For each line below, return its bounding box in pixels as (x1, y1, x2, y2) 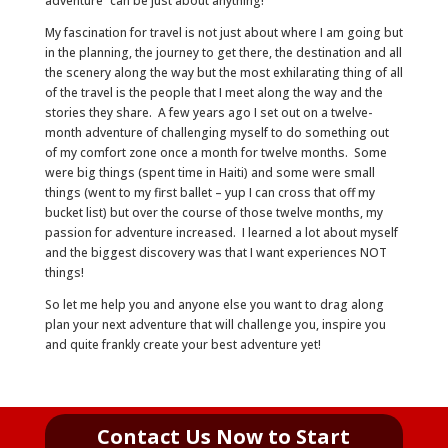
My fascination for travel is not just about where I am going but (44, 24, 403, 41)
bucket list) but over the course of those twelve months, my (44, 204, 383, 221)
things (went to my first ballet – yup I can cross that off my (44, 184, 375, 201)
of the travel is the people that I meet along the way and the (44, 84, 383, 101)
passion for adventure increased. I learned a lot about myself (44, 224, 398, 241)
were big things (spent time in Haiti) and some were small (44, 164, 375, 181)
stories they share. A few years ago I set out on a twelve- (44, 104, 372, 121)
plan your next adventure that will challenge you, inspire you (44, 316, 386, 333)
